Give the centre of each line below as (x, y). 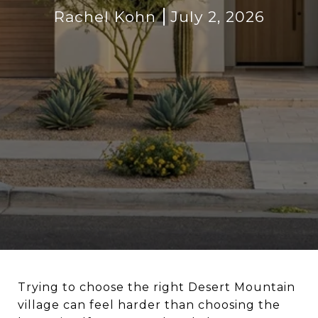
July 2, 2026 (217, 16)
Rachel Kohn (105, 16)
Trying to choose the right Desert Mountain (157, 287)
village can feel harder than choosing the (149, 305)
